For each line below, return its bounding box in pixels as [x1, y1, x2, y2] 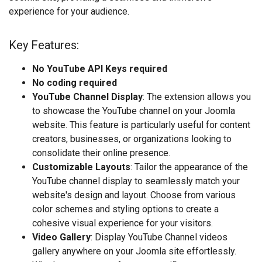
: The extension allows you [143, 91, 251, 102]
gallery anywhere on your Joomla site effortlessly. [32, 245, 236, 257]
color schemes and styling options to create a [32, 203, 219, 215]
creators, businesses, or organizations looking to [32, 133, 232, 144]
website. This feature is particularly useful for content [32, 119, 250, 130]
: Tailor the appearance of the [130, 161, 248, 173]
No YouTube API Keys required [32, 63, 167, 74]
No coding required [32, 77, 117, 88]
